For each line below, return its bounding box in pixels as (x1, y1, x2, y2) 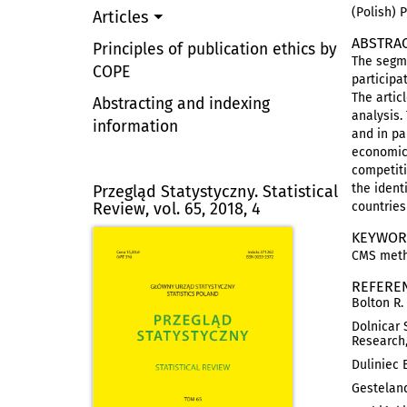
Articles (93, 7, 154, 27)
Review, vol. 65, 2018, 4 (93, 199, 261, 219)
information (93, 117, 178, 136)
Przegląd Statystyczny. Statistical (93, 182, 338, 202)
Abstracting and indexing (93, 94, 270, 114)
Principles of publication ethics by (93, 40, 337, 59)
